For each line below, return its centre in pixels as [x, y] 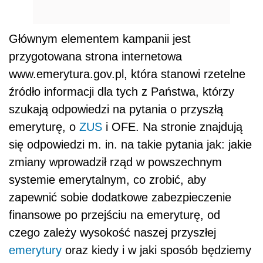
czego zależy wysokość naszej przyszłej [112, 233]
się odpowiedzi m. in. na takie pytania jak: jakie [130, 145]
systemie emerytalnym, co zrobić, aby [107, 180]
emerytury [35, 250]
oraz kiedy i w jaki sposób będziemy [156, 250]
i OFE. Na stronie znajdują [172, 127]
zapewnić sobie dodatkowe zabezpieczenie [120, 198]
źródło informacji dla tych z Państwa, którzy [122, 92]
